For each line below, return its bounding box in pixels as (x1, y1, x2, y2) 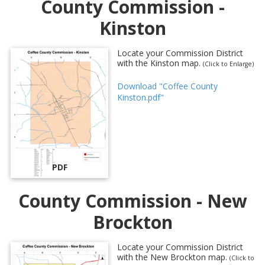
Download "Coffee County (117, 80, 218, 92)
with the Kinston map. (117, 57, 203, 69)
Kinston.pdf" (117, 91, 164, 103)
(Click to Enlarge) (203, 59, 254, 68)
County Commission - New (18, 188, 247, 213)
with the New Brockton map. (117, 251, 230, 263)
